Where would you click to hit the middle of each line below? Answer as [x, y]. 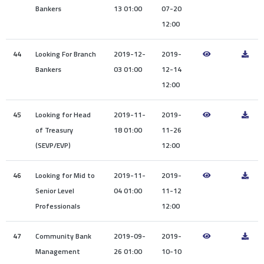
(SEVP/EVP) [53, 146]
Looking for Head [63, 115]
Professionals [58, 206]
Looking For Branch [66, 54]
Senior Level [55, 191]
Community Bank [63, 236]
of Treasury [54, 130]
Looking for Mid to [65, 176]
